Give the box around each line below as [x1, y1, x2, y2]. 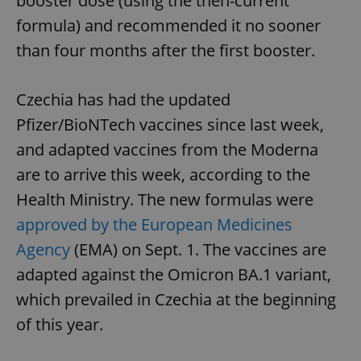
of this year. [16, 313, 103, 335]
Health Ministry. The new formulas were [16, 188, 313, 210]
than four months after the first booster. [16, 39, 315, 61]
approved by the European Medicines [16, 213, 293, 235]
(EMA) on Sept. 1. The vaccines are [70, 238, 326, 260]
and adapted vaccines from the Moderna [16, 138, 318, 160]
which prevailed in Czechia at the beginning [16, 288, 336, 310]
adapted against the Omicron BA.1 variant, [16, 263, 331, 285]
